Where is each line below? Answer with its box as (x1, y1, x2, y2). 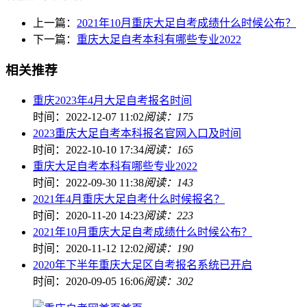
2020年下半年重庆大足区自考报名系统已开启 (33, 258, 252, 271)
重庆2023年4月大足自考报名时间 (33, 94, 192, 106)
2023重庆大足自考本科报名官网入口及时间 (33, 127, 241, 139)
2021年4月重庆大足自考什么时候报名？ (33, 193, 225, 205)
